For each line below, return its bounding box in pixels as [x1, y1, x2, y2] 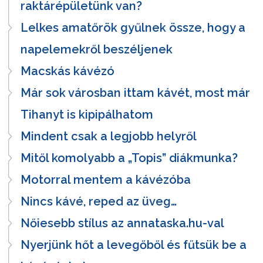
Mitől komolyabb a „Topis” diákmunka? [21, 150, 238, 165]
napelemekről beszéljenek [21, 42, 173, 56]
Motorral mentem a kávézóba [21, 172, 191, 187]
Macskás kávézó [21, 63, 114, 78]
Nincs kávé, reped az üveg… [21, 194, 177, 208]
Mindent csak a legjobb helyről [21, 129, 197, 143]
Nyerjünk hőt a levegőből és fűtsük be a [21, 237, 247, 252]
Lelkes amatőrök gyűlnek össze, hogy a [21, 20, 245, 35]
